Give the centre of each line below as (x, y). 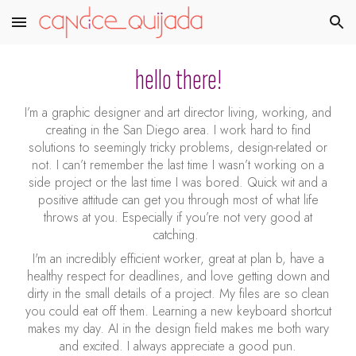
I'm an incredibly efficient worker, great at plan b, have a (178, 259)
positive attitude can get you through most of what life (178, 200)
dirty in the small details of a (101, 294)
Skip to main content (69, 29)
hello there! (178, 81)
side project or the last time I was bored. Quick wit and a (178, 182)
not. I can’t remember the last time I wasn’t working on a (178, 165)
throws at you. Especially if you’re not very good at (178, 217)
